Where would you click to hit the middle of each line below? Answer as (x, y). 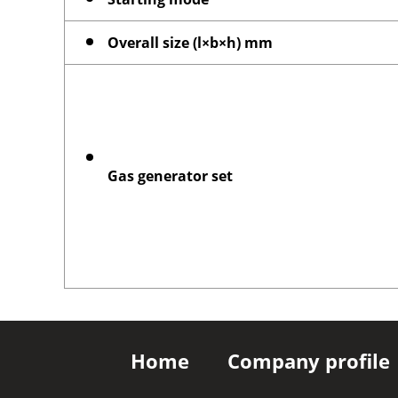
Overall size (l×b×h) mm (190, 42)
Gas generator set (170, 175)
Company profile (308, 361)
